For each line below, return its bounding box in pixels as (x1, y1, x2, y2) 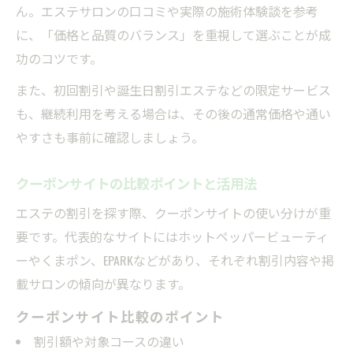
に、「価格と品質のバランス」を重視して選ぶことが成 (16, 24, 331, 44)
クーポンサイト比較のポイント (16, 305, 225, 326)
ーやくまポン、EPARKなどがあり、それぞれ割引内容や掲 (16, 250, 334, 269)
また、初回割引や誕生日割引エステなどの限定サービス (16, 80, 331, 99)
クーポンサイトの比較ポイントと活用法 (16, 172, 257, 193)
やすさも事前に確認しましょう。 (16, 127, 204, 147)
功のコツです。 (16, 48, 102, 68)
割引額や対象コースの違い (33, 331, 184, 351)
